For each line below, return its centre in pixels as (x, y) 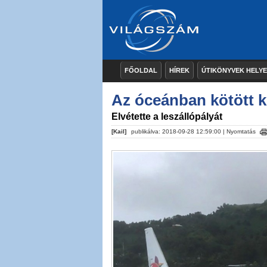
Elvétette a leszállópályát (167, 117)
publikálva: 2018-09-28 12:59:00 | (178, 131)
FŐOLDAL (141, 70)
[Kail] (119, 131)
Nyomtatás (241, 131)
